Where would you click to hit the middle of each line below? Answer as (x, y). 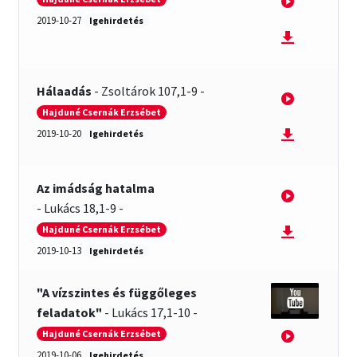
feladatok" (70, 313)
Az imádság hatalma (96, 188)
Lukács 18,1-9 (80, 208)
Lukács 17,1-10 (151, 313)
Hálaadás (65, 91)
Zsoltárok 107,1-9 (150, 91)
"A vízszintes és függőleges (117, 293)
